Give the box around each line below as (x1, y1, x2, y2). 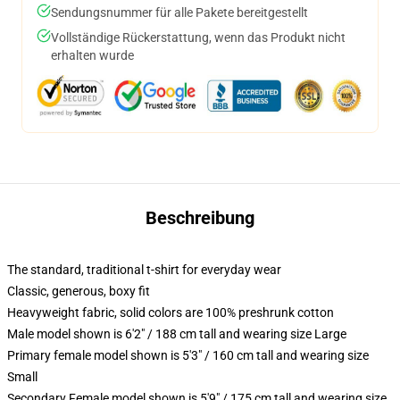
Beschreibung (146, 207, 254, 229)
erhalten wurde (51, 48, 134, 62)
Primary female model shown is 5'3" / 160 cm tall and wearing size (7, 348, 369, 362)
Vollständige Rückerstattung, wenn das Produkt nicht (51, 30, 346, 45)
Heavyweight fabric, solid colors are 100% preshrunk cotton (7, 305, 334, 320)
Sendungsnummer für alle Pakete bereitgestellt (51, 5, 308, 20)
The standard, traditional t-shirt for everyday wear (7, 262, 281, 277)
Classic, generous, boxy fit (7, 284, 150, 298)
